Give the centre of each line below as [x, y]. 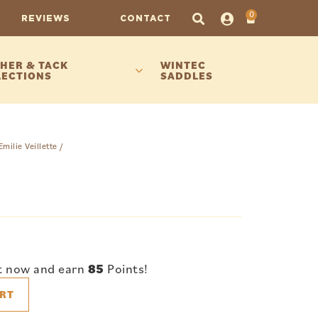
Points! [126, 268]
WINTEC [183, 65]
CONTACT [145, 18]
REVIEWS [45, 18]
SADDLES [186, 75]
